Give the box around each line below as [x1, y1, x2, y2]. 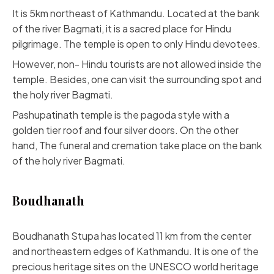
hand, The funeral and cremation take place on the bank [12, 139, 262, 152]
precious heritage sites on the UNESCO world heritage [12, 260, 259, 273]
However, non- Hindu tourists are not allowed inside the [12, 57, 262, 70]
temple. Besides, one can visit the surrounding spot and [12, 73, 262, 86]
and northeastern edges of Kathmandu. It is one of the [12, 245, 259, 257]
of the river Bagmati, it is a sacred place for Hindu [12, 22, 231, 35]
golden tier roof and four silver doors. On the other [12, 124, 239, 136]
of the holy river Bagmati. [12, 154, 125, 167]
